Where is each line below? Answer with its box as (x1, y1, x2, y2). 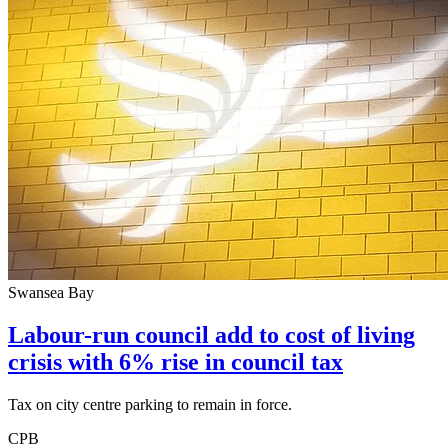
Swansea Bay (8, 283, 94, 301)
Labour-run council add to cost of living (8, 321, 415, 348)
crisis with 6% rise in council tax (8, 348, 343, 375)
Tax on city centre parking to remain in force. (8, 395, 292, 413)
